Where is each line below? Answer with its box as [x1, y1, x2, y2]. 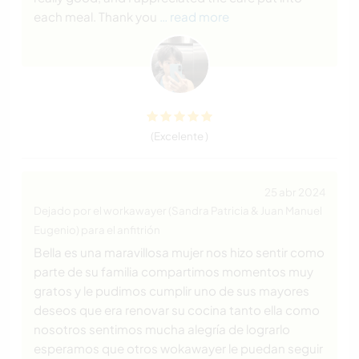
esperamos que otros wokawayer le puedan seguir [34, 341, 323, 357]
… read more [159, 9, 229, 25]
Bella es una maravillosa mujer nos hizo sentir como [34, 244, 325, 260]
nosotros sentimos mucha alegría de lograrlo [34, 321, 290, 337]
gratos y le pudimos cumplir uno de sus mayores [34, 283, 309, 299]
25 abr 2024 [264, 185, 325, 200]
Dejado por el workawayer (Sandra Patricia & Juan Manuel [34, 204, 322, 218]
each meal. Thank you [34, 9, 157, 25]
